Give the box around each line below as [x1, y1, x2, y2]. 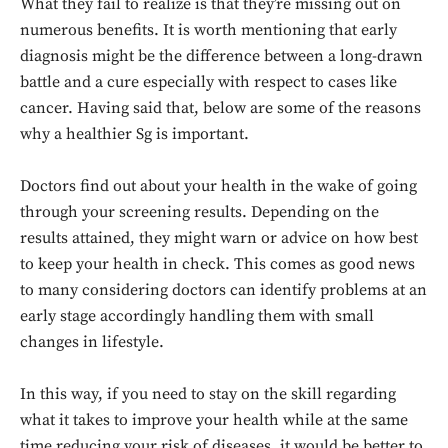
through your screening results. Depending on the [20, 202, 379, 222]
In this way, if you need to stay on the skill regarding [20, 384, 396, 404]
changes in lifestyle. [20, 332, 164, 352]
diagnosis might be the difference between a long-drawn [20, 46, 423, 66]
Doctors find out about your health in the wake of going [20, 176, 417, 196]
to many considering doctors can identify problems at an [20, 280, 427, 300]
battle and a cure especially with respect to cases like [20, 72, 397, 92]
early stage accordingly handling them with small [20, 306, 374, 326]
